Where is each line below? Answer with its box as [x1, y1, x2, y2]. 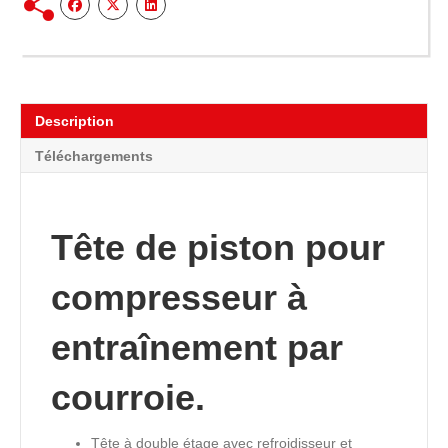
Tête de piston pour [51, 227, 385, 269]
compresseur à [51, 277, 307, 319]
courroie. [51, 377, 205, 419]
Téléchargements [35, 148, 153, 165]
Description [35, 113, 114, 130]
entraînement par [51, 327, 343, 369]
